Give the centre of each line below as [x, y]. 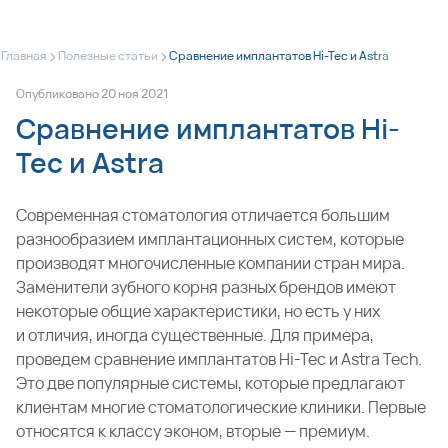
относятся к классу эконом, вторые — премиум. [193, 431]
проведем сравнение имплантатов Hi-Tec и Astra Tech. [219, 359]
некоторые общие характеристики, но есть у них [198, 311]
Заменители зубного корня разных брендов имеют [206, 287]
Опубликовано [58, 93]
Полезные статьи [108, 55]
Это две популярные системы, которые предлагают [210, 383]
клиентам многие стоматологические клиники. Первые [221, 407]
